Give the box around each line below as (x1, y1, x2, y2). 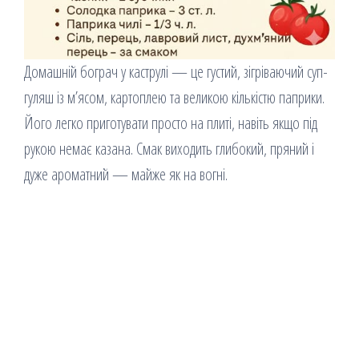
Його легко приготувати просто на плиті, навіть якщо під (24, 111, 317, 134)
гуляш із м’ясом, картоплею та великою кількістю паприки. (24, 86, 325, 108)
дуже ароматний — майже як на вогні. (24, 163, 228, 185)
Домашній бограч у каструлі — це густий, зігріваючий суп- (24, 60, 328, 83)
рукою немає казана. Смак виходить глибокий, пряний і (24, 137, 314, 159)
